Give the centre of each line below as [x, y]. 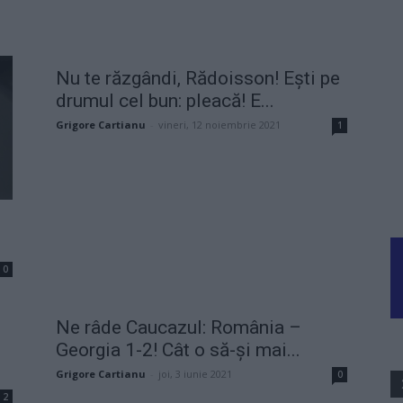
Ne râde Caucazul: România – [179, 327]
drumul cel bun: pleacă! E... [165, 100]
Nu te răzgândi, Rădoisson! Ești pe [198, 78]
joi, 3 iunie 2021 [195, 373]
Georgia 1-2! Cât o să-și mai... [178, 349]
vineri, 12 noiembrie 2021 [219, 124]
